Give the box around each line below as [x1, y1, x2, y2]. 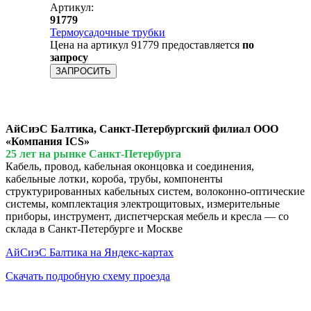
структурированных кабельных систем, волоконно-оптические [6, 185, 305, 197]
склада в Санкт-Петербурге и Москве [6, 222, 183, 235]
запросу [50, 51, 88, 63]
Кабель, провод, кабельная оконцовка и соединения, [6, 160, 254, 172]
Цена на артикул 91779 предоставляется [50, 38, 242, 51]
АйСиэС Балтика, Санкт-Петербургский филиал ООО [6, 122, 278, 135]
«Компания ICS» [6, 135, 90, 147]
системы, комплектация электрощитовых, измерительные [6, 197, 280, 210]
